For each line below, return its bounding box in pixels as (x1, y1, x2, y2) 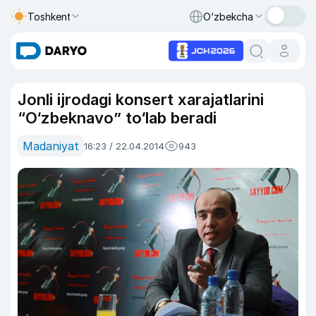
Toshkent (28, 10, 71, 23)
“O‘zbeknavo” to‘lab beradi (18, 109, 217, 127)
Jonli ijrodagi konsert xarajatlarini (18, 90, 264, 109)
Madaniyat (23, 139, 79, 153)
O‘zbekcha (203, 10, 253, 23)
